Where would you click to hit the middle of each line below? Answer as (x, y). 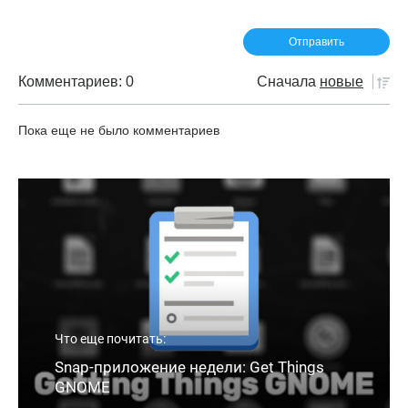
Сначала (286, 82)
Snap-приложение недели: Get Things (189, 367)
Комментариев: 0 (76, 82)
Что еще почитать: (110, 339)
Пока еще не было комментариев (119, 131)
